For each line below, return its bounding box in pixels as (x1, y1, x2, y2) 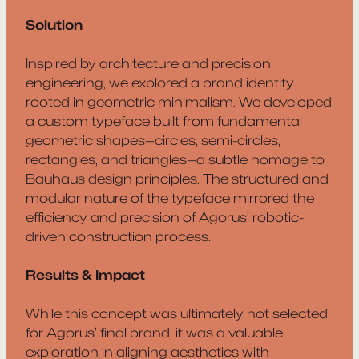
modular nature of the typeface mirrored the (26, 189, 314, 206)
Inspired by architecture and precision (26, 54, 271, 71)
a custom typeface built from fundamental (26, 112, 302, 129)
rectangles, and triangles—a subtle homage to (26, 151, 325, 167)
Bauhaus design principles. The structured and (26, 170, 329, 187)
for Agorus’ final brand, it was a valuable (26, 324, 283, 341)
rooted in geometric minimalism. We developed (26, 93, 332, 110)
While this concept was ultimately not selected (26, 305, 328, 321)
